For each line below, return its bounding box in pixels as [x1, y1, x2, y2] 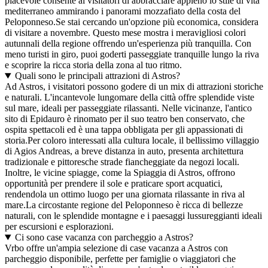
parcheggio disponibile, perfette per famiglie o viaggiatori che [5, 254, 236, 264]
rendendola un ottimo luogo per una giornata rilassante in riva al [5, 189, 245, 200]
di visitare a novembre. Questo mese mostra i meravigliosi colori [5, 28, 246, 38]
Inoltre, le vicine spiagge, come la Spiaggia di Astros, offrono [5, 167, 235, 178]
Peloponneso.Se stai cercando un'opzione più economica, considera [5, 17, 258, 28]
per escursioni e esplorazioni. [5, 221, 114, 232]
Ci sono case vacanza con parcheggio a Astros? [14, 232, 193, 243]
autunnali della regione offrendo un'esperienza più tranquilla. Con [5, 38, 251, 49]
